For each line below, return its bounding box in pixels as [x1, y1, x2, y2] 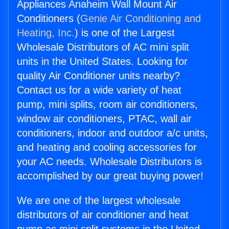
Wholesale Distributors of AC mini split [17, 41, 189, 53]
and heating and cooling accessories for [17, 142, 197, 153]
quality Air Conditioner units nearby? [17, 70, 180, 82]
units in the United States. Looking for [17, 56, 188, 67]
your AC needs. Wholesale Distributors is [17, 156, 202, 168]
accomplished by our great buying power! [17, 170, 203, 182]
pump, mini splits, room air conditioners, [17, 99, 198, 110]
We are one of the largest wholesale [17, 195, 180, 207]
